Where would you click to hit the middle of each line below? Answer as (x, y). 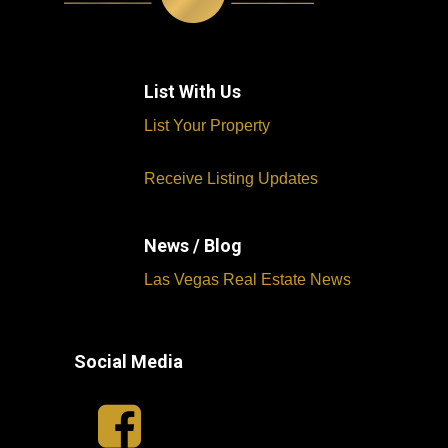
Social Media (129, 361)
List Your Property (207, 125)
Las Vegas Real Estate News (250, 279)
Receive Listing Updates (231, 178)
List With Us (193, 91)
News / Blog (193, 245)
